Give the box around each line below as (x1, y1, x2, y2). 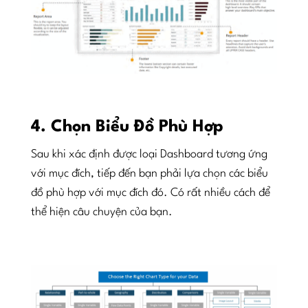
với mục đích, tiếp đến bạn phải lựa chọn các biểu (30, 168, 268, 180)
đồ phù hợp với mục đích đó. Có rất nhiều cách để (30, 187, 270, 199)
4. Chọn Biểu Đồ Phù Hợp (30, 119, 223, 136)
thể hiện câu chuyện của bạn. (30, 206, 173, 219)
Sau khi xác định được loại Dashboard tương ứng (30, 148, 267, 161)
